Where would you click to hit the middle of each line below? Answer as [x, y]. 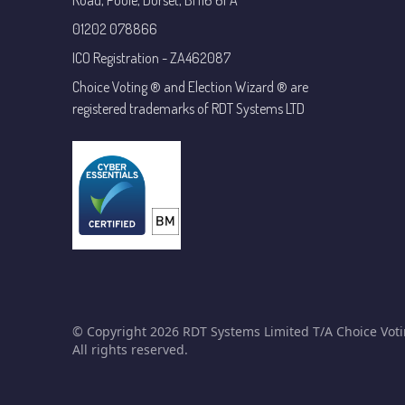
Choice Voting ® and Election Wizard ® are [190, 87]
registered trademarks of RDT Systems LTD [188, 108]
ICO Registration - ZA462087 [151, 58]
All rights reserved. [130, 349]
